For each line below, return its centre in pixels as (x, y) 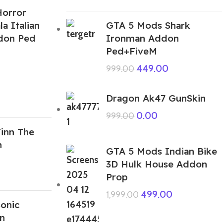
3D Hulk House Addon (157, 164)
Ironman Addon (143, 38)
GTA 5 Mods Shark (148, 25)
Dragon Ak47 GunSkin (156, 98)
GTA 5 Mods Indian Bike (162, 151)
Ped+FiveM (132, 51)
